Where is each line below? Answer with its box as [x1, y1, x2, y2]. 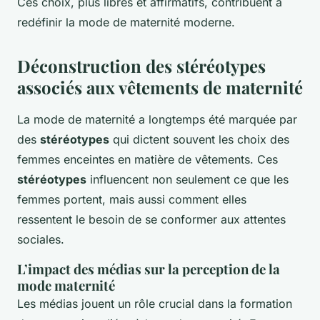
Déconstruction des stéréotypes [17, 54, 266, 78]
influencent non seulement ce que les [86, 172, 289, 187]
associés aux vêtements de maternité [17, 76, 303, 99]
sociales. [17, 232, 64, 247]
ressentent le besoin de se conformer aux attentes [17, 212, 286, 227]
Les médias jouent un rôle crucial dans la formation [17, 296, 292, 311]
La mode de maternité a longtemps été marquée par [17, 112, 297, 127]
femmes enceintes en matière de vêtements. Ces [17, 152, 278, 167]
